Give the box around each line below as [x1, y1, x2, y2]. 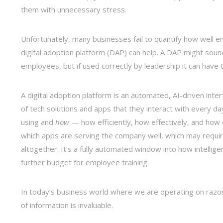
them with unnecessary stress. [21, 4, 126, 14]
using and [21, 117, 55, 127]
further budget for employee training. [21, 157, 149, 168]
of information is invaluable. [21, 200, 113, 211]
